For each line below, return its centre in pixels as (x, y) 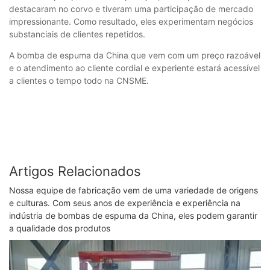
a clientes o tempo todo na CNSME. (79, 80)
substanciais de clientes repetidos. (77, 34)
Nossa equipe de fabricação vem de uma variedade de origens (133, 190)
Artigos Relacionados (75, 171)
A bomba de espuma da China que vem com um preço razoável (135, 55)
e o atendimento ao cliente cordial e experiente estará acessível (134, 67)
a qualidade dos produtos (60, 228)
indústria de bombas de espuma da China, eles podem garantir (133, 216)
